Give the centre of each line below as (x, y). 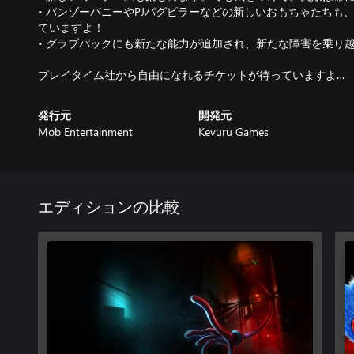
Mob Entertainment (85, 132)
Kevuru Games (233, 132)
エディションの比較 (109, 208)
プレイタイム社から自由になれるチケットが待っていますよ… (191, 75)
